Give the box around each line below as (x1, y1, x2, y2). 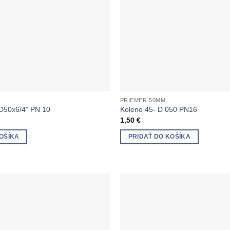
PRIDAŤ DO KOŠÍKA (128, 133, 191, 140)
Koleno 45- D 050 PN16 (120, 105, 197, 114)
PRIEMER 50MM (120, 97, 166, 103)
